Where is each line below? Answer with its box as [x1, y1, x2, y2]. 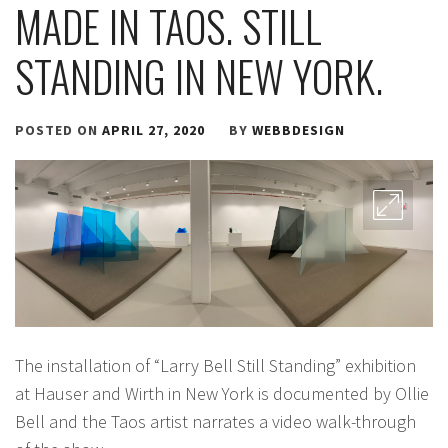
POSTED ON [15, 121, 102, 139]
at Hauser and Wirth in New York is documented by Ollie [15, 381, 429, 405]
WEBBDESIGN [252, 121, 345, 139]
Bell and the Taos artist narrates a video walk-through [15, 409, 416, 433]
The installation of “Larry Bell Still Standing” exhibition [15, 353, 416, 377]
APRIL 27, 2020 [102, 121, 205, 139]
